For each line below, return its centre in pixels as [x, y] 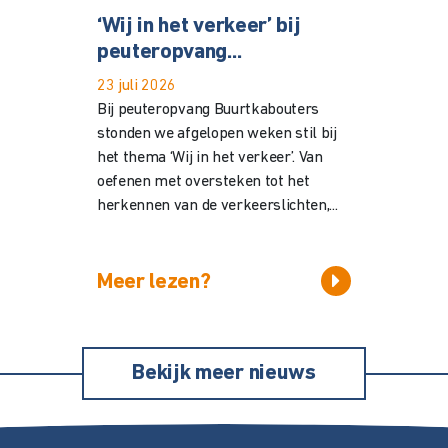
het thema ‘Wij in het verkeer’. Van [209, 157]
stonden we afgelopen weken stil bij [216, 133]
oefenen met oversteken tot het [203, 181]
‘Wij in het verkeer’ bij [198, 26]
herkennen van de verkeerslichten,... [217, 205]
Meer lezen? [153, 282]
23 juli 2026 [136, 85]
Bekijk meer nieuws [224, 373]
